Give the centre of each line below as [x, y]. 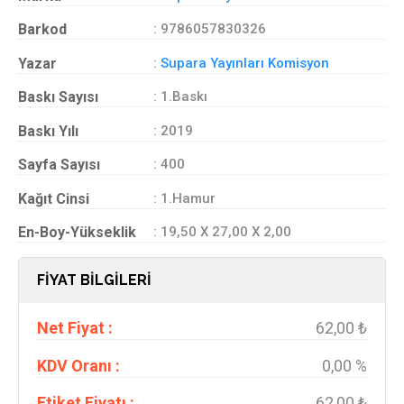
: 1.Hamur [184, 198]
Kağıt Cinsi [54, 198]
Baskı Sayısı [58, 97]
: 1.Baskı [180, 97]
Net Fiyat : [75, 328]
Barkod [42, 30]
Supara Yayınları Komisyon [245, 63]
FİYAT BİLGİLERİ [94, 280]
